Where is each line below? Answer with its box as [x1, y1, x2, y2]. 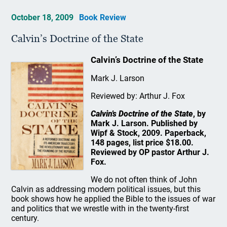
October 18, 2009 [11, 13, 76, 22]
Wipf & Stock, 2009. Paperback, [90, 128, 206, 138]
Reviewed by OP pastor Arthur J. [90, 147, 209, 157]
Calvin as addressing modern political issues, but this [11, 184, 201, 194]
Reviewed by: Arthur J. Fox [90, 91, 185, 101]
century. [11, 213, 40, 223]
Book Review [79, 13, 127, 22]
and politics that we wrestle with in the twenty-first [11, 204, 190, 213]
